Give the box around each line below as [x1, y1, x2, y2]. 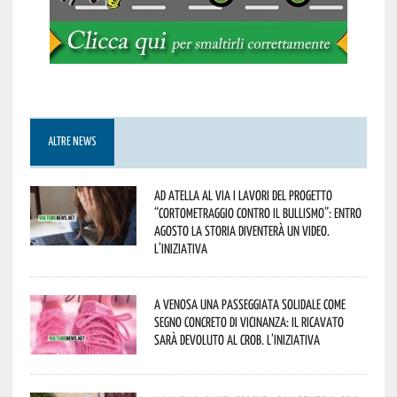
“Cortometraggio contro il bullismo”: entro [153, 204, 362, 221]
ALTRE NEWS [47, 136, 97, 148]
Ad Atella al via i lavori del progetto [153, 186, 332, 203]
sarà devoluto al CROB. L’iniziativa [153, 331, 320, 347]
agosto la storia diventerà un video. [153, 222, 330, 238]
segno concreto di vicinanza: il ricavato [153, 313, 344, 330]
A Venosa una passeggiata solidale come [153, 295, 346, 312]
